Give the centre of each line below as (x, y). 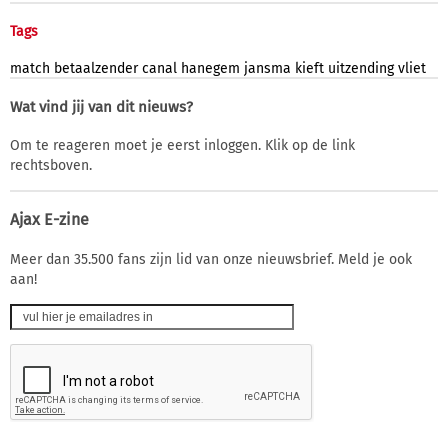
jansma (267, 68)
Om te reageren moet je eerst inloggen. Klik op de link (182, 145)
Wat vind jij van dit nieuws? (101, 106)
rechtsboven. (51, 165)
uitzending (361, 68)
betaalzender (96, 68)
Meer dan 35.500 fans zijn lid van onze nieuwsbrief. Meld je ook (211, 259)
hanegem (210, 68)
